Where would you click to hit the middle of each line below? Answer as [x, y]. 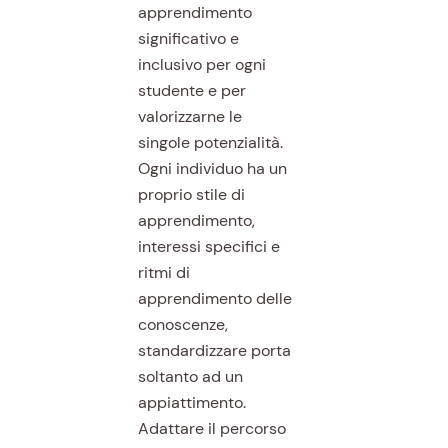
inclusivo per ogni [201, 64]
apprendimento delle [214, 298]
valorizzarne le [189, 116]
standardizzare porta [214, 350]
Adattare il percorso [211, 428]
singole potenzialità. [210, 142]
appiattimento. [191, 402]
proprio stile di [191, 194]
